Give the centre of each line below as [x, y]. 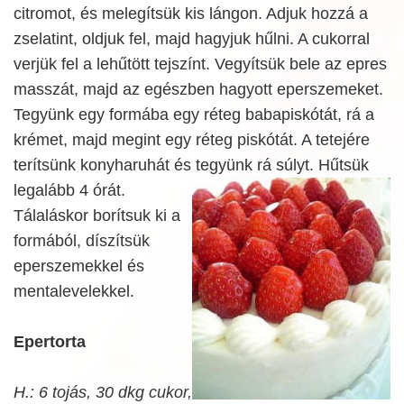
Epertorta [50, 342]
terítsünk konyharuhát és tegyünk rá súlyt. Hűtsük [191, 165]
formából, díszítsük [82, 241]
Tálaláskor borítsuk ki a [97, 216]
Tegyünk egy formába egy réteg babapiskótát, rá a [194, 115]
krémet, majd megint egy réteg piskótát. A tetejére [192, 140]
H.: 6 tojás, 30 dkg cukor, [103, 392]
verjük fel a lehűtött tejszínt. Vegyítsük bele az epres [200, 64]
